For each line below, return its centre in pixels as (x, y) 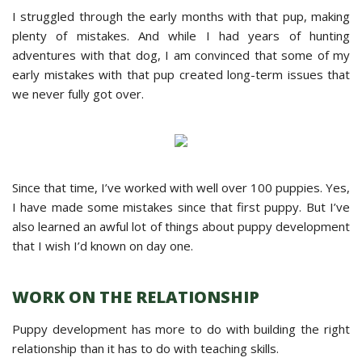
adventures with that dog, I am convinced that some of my (181, 55)
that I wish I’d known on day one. (103, 245)
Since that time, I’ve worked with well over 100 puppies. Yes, (181, 187)
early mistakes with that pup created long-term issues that (181, 74)
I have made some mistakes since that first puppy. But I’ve (181, 206)
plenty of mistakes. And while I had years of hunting (181, 35)
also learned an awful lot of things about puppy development (181, 226)
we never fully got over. (78, 93)
